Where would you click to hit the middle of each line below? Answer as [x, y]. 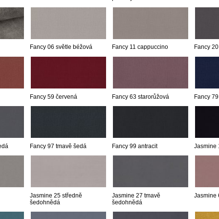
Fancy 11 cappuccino [140, 47]
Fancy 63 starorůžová [141, 97]
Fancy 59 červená [54, 97]
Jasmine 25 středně [56, 195]
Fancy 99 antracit [135, 146]
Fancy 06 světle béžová [61, 47]
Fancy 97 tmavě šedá [58, 146]
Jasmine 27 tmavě [136, 195]
